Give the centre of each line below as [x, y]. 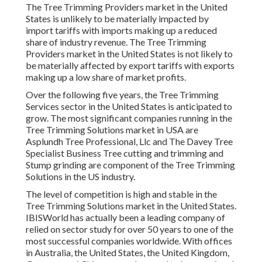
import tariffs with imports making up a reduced [121, 30]
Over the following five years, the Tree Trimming [122, 95]
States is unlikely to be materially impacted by [117, 19]
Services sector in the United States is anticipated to [129, 106]
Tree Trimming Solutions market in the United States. [131, 206]
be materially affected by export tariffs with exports [130, 65]
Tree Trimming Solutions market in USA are [112, 130]
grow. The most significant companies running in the [129, 118]
